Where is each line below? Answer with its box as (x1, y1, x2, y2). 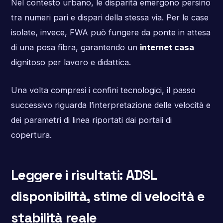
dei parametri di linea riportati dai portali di (10, 114, 172, 125)
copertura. (10, 129, 52, 140)
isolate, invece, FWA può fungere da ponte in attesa (10, 27, 211, 38)
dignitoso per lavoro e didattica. (10, 57, 131, 68)
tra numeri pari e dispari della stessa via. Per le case (10, 12, 209, 23)
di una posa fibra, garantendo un (10, 42, 140, 53)
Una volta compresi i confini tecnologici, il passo (10, 85, 196, 95)
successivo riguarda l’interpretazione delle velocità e (10, 100, 211, 110)
